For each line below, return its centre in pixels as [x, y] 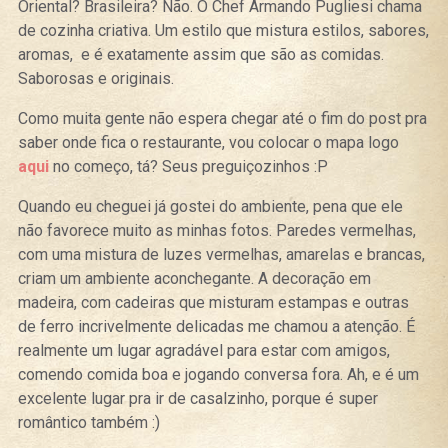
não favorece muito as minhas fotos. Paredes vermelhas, [216, 231]
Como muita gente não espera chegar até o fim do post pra [222, 119]
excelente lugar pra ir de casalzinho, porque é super [197, 399]
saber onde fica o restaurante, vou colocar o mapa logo [208, 143]
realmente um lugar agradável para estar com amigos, [203, 351]
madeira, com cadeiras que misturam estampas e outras [213, 303]
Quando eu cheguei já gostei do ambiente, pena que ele [210, 207]
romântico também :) [88, 423]
